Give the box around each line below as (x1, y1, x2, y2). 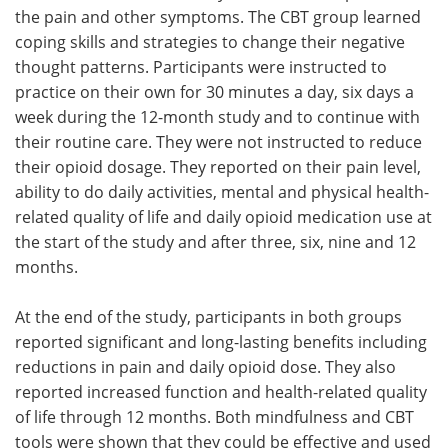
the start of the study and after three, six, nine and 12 (15, 230, 416, 252)
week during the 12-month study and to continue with (15, 105, 420, 127)
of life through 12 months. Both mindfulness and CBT (15, 405, 414, 427)
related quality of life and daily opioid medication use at (15, 205, 432, 227)
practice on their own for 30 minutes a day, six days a (15, 80, 414, 102)
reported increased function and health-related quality (15, 380, 427, 402)
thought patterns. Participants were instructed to (15, 55, 387, 77)
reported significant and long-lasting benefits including (15, 330, 427, 352)
